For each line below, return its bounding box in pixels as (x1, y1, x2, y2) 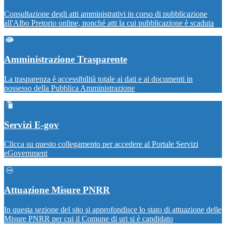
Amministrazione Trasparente (4, 54, 127, 65)
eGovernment (4, 149, 47, 158)
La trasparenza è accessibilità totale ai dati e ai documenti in (4, 74, 193, 83)
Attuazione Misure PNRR (4, 185, 110, 196)
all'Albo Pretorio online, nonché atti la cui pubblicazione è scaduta (4, 18, 214, 27)
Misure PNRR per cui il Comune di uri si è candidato (4, 214, 173, 223)
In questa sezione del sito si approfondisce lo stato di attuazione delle (4, 205, 221, 214)
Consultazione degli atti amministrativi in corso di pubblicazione (4, 9, 207, 18)
